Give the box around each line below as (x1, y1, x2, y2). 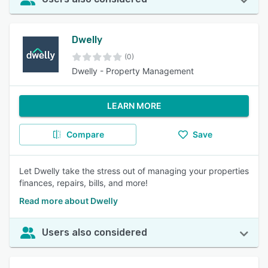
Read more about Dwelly (19, 196, 118, 206)
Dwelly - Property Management (72, 66, 194, 76)
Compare (66, 129, 104, 139)
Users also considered (42, 227, 147, 238)
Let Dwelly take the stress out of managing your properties (19, 166, 249, 176)
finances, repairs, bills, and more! (19, 178, 148, 188)
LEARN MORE (106, 100, 162, 111)
